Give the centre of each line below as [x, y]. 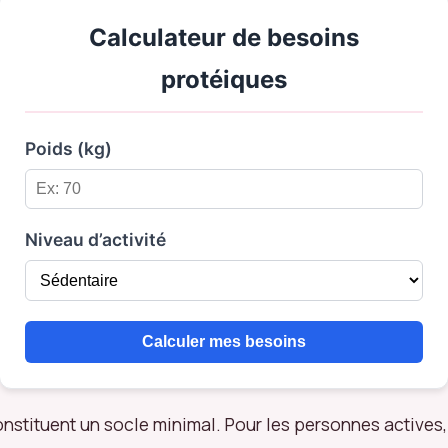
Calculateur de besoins [224, 37]
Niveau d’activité [95, 239]
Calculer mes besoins [224, 341]
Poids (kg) [68, 148]
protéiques [224, 79]
